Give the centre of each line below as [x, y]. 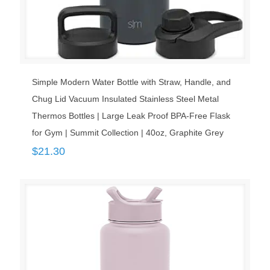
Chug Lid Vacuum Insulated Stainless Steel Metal [125, 99]
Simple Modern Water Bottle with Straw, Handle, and [131, 82]
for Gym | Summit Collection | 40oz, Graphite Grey [128, 133]
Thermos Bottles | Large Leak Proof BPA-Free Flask [131, 116]
